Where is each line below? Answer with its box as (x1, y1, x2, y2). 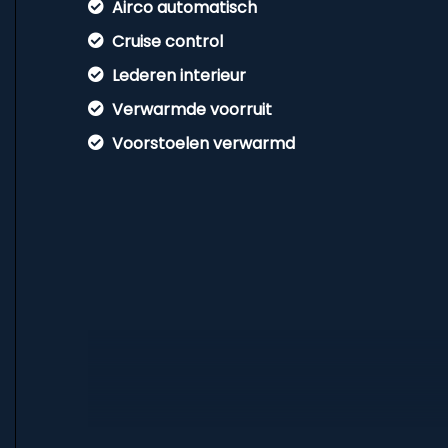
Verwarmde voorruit (112, 98, 272, 121)
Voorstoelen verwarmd (112, 132, 295, 155)
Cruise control (112, 30, 223, 53)
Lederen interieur (112, 64, 246, 87)
